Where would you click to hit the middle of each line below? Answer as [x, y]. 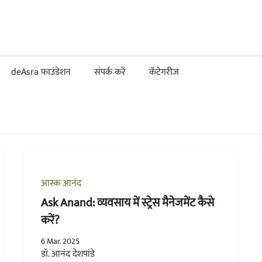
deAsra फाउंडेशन [41, 72]
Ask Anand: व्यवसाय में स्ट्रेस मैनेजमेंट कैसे [127, 203]
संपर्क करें [110, 72]
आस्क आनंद [61, 183]
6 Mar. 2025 [60, 241]
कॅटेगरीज [164, 72]
